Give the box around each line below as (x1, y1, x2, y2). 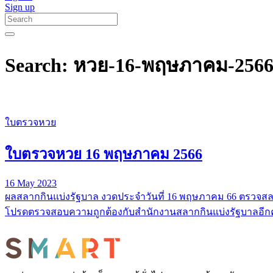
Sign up (5, 2, 35, 12)
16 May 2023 (5, 177, 57, 188)
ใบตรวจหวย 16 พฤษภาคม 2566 (5, 146, 202, 162)
